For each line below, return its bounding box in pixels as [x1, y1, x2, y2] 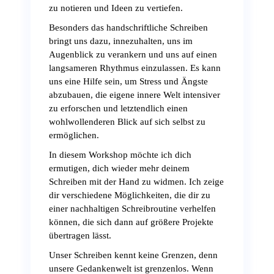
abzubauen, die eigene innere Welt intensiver [49, 90, 220, 100]
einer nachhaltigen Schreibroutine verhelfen [49, 204, 216, 213]
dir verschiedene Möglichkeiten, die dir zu [49, 190, 210, 200]
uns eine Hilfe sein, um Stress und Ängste [49, 76, 208, 86]
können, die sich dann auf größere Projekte [49, 217, 213, 227]
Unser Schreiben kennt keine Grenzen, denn [49, 250, 218, 260]
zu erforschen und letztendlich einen [49, 103, 188, 113]
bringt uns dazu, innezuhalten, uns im [49, 36, 193, 46]
